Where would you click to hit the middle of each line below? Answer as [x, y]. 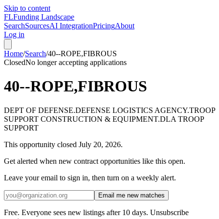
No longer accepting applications [76, 62]
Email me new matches [131, 195]
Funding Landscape [44, 17]
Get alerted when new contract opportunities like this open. [95, 161]
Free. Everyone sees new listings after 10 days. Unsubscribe [96, 212]
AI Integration [71, 26]
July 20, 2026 [99, 144]
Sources [37, 26]
